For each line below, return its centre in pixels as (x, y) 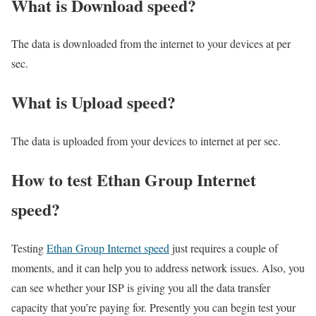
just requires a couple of (224, 248)
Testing (29, 248)
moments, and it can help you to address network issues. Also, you (158, 268)
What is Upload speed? (93, 102)
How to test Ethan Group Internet (134, 180)
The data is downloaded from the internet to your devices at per (151, 44)
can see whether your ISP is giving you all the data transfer (141, 288)
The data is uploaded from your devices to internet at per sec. (146, 141)
